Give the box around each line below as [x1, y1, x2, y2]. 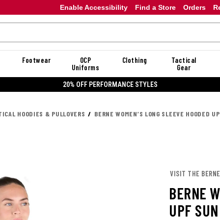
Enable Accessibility [59, 3, 128, 11]
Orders [183, 3, 206, 11]
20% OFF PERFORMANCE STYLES [62, 80, 158, 88]
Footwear [22, 55, 51, 64]
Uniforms [72, 63, 99, 72]
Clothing [122, 55, 147, 64]
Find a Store [135, 3, 176, 11]
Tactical [171, 55, 196, 64]
